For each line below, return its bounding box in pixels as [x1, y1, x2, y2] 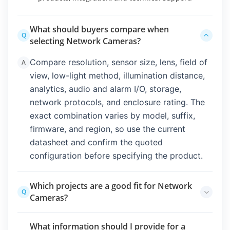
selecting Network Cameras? [30, 35, 141, 47]
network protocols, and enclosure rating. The [30, 97, 205, 107]
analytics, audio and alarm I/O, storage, [30, 83, 181, 94]
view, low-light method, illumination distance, [30, 70, 205, 81]
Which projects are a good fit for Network [30, 180, 192, 191]
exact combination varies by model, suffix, [30, 110, 195, 121]
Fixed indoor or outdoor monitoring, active [30, 213, 196, 224]
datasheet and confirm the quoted [30, 137, 163, 147]
